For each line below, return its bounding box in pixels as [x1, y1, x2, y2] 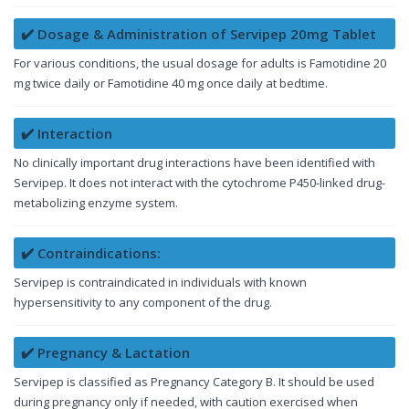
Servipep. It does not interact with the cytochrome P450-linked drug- [14, 173, 385, 191]
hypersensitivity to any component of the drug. [14, 293, 272, 310]
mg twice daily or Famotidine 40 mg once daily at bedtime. [14, 74, 328, 91]
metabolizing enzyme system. [14, 194, 178, 211]
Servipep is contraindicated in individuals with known [14, 273, 307, 290]
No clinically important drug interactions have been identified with [14, 153, 375, 171]
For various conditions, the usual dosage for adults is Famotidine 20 [14, 54, 386, 71]
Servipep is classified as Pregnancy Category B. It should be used [14, 372, 374, 390]
